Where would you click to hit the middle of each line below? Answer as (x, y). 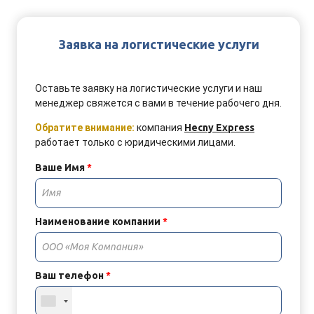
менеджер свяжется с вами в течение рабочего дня (157, 103)
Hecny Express (219, 128)
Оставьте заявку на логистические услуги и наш (149, 88)
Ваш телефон (70, 275)
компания (161, 128)
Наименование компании (99, 221)
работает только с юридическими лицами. (135, 142)
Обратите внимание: (86, 128)
